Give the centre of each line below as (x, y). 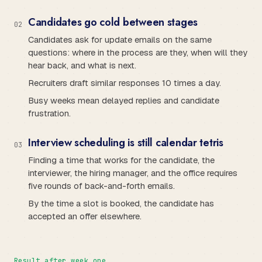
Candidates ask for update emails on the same (120, 39)
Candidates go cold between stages (113, 22)
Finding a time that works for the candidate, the (121, 160)
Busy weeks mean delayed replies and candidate (124, 100)
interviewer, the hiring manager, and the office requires (133, 173)
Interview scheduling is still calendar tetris (126, 142)
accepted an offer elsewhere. (85, 216)
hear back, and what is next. (82, 65)
